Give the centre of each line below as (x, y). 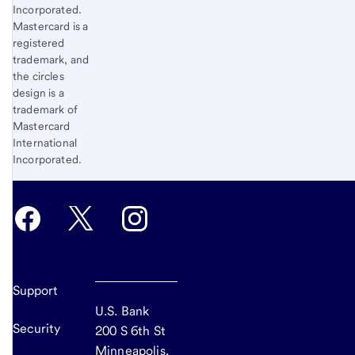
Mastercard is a (51, 26)
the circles (38, 76)
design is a (38, 92)
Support (35, 290)
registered (39, 42)
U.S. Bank (122, 311)
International (45, 142)
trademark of (45, 109)
